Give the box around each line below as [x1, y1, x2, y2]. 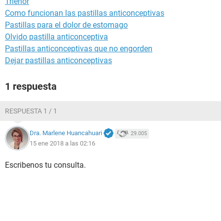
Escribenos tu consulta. [5, 160, 86, 170]
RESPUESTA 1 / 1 [5, 107, 57, 115]
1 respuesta [5, 80, 57, 92]
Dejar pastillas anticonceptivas [5, 56, 112, 65]
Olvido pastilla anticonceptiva [5, 32, 108, 41]
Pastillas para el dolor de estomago [5, 20, 128, 30]
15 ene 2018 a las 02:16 [30, 139, 95, 147]
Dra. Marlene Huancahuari [30, 129, 102, 137]
